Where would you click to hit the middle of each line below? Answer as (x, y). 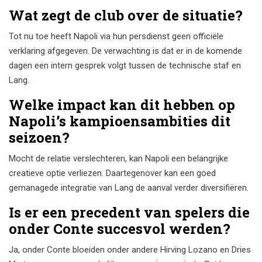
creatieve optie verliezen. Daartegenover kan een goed (112, 173)
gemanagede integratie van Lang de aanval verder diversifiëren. (129, 188)
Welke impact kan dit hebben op (122, 105)
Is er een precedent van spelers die (129, 213)
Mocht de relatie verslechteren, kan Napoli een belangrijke (118, 159)
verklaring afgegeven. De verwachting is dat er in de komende (125, 51)
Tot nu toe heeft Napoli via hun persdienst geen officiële (116, 37)
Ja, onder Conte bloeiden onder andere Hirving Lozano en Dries (130, 250)
